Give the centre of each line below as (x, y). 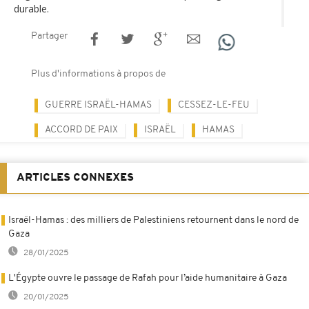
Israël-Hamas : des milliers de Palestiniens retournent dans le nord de (153, 220)
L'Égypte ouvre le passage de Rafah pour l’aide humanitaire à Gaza (148, 278)
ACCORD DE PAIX (81, 130)
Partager (49, 36)
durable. (31, 8)
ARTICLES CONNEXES (75, 178)
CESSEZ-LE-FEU (214, 105)
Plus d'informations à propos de (98, 74)
